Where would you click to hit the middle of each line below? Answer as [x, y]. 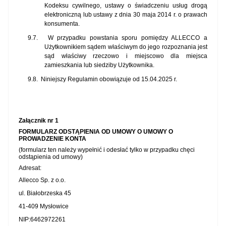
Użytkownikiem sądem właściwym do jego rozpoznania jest [126, 47]
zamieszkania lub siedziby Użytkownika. [99, 65]
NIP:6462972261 [42, 220]
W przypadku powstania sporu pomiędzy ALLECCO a [128, 38]
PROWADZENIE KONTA [52, 139]
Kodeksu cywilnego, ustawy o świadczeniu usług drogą [126, 6]
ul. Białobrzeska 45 [45, 193]
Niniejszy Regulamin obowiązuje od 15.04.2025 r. [109, 79]
